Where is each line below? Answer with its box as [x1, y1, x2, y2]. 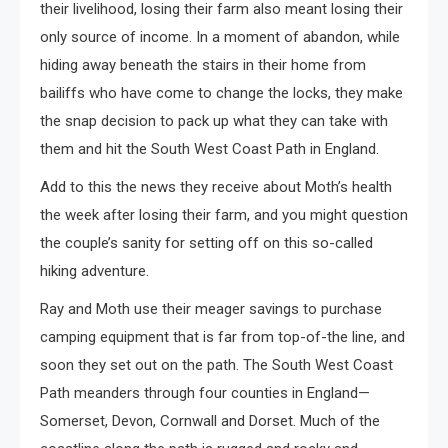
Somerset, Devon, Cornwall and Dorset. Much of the [40, 411, 380, 430]
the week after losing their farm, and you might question [40, 205, 408, 224]
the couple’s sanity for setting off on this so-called [40, 233, 373, 252]
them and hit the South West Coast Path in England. [40, 139, 379, 158]
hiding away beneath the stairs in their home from [40, 55, 366, 74]
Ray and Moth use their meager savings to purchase [40, 299, 382, 318]
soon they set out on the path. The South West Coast [40, 355, 393, 374]
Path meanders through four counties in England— [40, 383, 370, 402]
